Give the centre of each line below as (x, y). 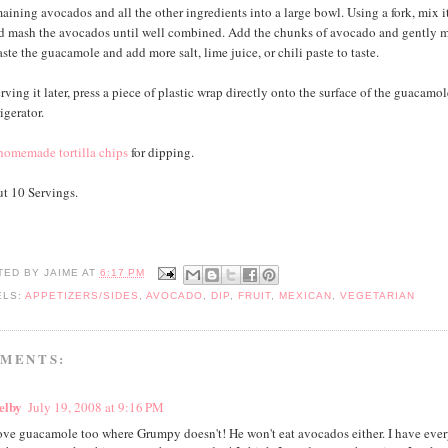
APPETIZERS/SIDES (81, 295)
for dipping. (160, 151)
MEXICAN (306, 295)
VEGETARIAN (378, 295)
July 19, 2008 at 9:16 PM (95, 407)
